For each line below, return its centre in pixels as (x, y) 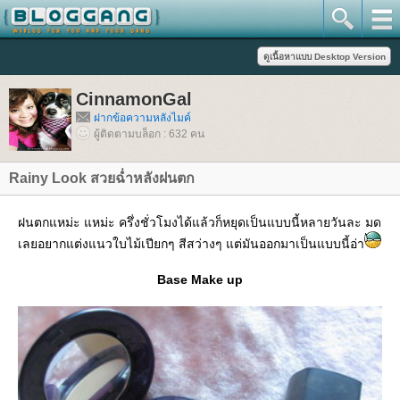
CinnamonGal (134, 99)
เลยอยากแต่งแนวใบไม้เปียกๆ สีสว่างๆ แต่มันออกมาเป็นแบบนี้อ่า (191, 244)
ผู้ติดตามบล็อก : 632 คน (149, 134)
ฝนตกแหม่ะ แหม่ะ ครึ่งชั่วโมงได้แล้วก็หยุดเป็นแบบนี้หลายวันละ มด (200, 222)
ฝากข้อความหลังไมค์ (142, 118)
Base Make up (200, 279)
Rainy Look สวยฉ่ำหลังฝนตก (102, 178)
